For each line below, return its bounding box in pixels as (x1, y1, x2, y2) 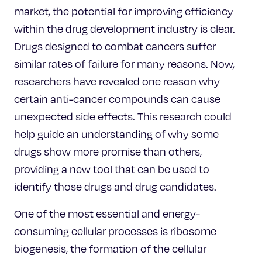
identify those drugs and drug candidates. (14, 180, 216, 193)
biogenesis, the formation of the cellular (14, 242, 206, 255)
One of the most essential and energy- (14, 206, 200, 220)
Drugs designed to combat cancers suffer (14, 39, 216, 53)
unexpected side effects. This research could (14, 109, 232, 123)
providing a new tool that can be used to (14, 162, 209, 175)
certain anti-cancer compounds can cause (14, 92, 220, 105)
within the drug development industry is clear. (14, 22, 235, 35)
